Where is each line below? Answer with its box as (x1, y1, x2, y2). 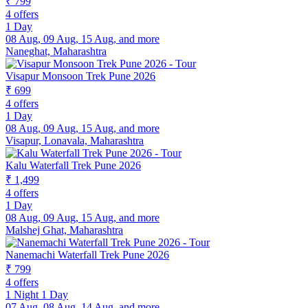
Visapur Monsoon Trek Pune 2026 (5, 70, 155, 82)
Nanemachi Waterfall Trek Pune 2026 (5, 249, 169, 261)
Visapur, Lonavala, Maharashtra (5, 135, 144, 147)
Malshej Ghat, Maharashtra (5, 224, 123, 236)
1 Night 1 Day (5, 289, 68, 301)
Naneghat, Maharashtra (5, 45, 107, 58)
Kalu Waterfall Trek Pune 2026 (5, 159, 141, 172)
